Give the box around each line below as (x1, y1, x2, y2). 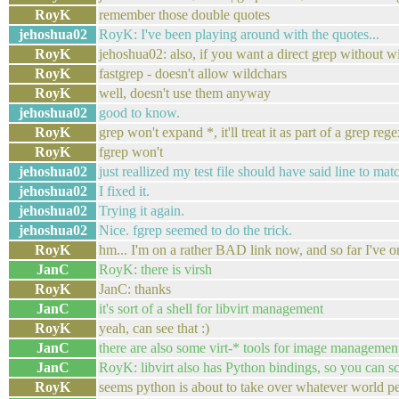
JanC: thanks (99, 281, 171, 297)
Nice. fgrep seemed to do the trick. (99, 223, 292, 238)
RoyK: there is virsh (99, 262, 212, 277)
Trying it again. (99, 203, 184, 218)
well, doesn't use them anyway (99, 85, 271, 101)
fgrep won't (99, 144, 163, 159)
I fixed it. (99, 183, 150, 199)
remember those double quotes (99, 7, 270, 22)
